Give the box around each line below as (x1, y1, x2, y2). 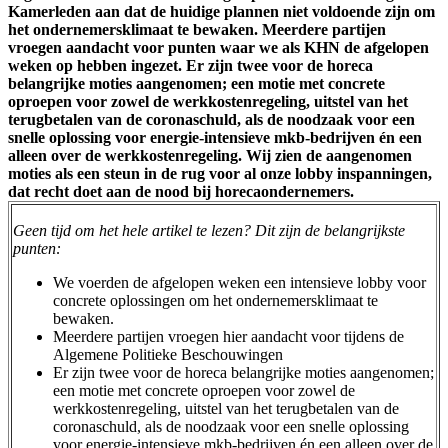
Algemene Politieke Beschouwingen (53, 346, 283, 364)
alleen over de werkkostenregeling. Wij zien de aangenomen (8, 147, 412, 165)
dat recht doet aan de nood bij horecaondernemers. (8, 183, 354, 201)
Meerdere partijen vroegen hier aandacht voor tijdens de (53, 328, 404, 346)
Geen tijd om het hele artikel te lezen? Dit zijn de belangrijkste (13, 222, 405, 240)
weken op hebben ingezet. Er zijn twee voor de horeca (8, 57, 373, 75)
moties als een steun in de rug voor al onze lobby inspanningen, (8, 165, 432, 183)
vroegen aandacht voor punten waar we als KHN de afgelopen (8, 39, 429, 57)
